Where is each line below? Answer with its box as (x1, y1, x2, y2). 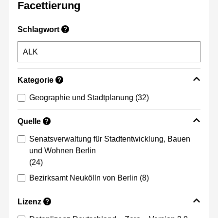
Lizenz (18, 198, 41, 206)
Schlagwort (18, 25, 59, 34)
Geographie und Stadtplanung (29, 93, 133, 102)
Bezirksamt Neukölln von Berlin (29, 174, 138, 182)
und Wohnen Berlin (29, 146, 96, 155)
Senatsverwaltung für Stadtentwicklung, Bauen (29, 135, 190, 144)
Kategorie (18, 76, 54, 85)
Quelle (18, 117, 41, 126)
